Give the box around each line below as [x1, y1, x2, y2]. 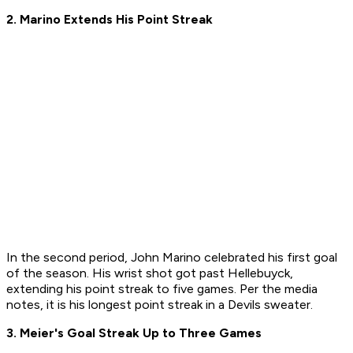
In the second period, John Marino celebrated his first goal [6, 250, 337, 266]
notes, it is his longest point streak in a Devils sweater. [6, 297, 313, 313]
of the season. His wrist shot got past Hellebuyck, [6, 266, 293, 281]
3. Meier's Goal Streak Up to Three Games [6, 325, 262, 341]
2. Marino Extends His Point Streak [6, 12, 213, 28]
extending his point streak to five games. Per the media [6, 281, 318, 297]
